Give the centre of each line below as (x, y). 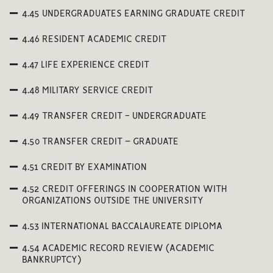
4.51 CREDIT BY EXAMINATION (84, 168)
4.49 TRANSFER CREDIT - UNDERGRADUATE (114, 116)
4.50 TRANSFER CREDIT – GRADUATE (100, 142)
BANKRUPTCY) (51, 260)
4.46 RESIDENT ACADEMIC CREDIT (94, 40)
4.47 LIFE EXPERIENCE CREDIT (86, 65)
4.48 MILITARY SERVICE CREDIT (87, 91)
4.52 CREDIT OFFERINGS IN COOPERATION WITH (125, 190)
